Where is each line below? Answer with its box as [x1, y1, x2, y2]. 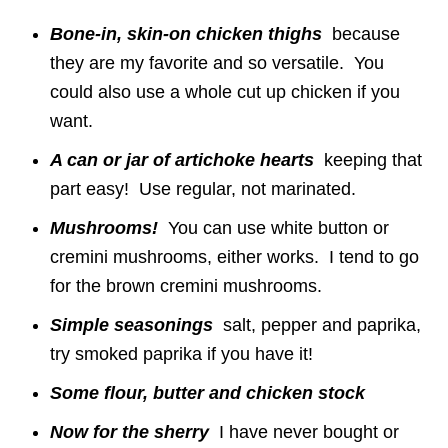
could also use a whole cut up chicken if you [50, 81, 400, 102]
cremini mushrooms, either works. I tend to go [50, 246, 419, 267]
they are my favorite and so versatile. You [50, 52, 384, 73]
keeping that [314, 149, 422, 170]
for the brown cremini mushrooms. [50, 275, 322, 296]
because [322, 23, 400, 44]
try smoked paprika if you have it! [50, 343, 313, 364]
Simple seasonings [50, 314, 213, 335]
